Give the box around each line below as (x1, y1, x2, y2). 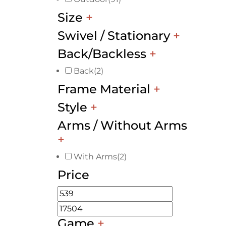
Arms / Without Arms (58, 118, 187, 133)
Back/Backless (58, 46, 149, 62)
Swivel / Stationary (58, 28, 173, 43)
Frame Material (58, 82, 153, 97)
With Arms (74, 152, 117, 162)
